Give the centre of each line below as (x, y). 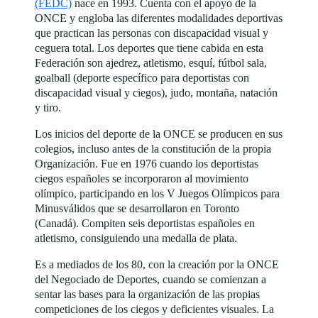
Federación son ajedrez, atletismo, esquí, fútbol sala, (151, 63)
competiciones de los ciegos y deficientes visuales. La (155, 309)
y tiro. (48, 108)
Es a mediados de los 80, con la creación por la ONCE (157, 265)
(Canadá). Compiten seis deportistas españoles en (145, 224)
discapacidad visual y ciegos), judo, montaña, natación (157, 93)
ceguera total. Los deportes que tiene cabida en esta (149, 48)
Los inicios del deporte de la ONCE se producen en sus (159, 134)
